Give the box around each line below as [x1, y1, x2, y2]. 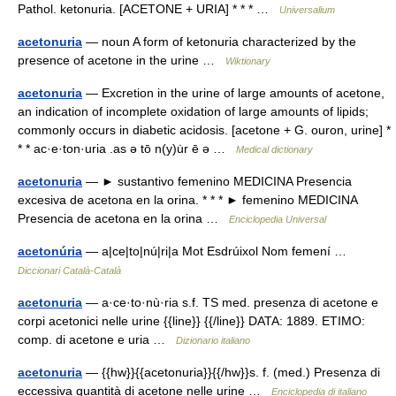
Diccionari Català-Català [18, 265, 121, 276]
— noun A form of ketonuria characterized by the [82, 34, 356, 49]
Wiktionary [225, 56, 270, 66]
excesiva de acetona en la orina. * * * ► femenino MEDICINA [18, 193, 357, 207]
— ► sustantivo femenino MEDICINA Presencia [82, 174, 352, 188]
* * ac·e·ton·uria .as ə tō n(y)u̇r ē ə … [18, 141, 236, 156]
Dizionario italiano [176, 335, 250, 346]
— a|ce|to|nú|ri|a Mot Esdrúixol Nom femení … [82, 244, 354, 258]
